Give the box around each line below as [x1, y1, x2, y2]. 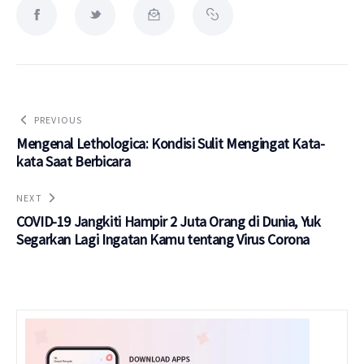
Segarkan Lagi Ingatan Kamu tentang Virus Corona [16, 229, 310, 249]
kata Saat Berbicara [16, 151, 131, 171]
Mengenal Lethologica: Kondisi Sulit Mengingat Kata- [16, 133, 325, 153]
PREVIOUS [33, 113, 83, 126]
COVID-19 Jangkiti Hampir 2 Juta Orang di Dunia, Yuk [16, 211, 321, 231]
